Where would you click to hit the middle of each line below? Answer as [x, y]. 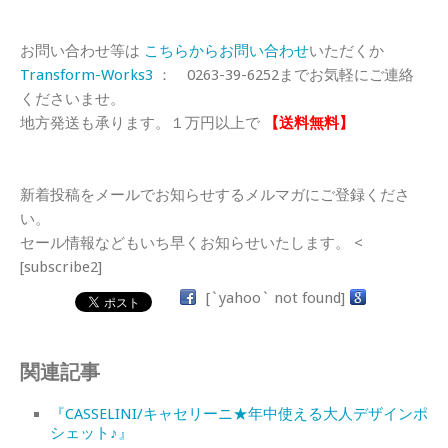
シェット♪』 [91, 432]
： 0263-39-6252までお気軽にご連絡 [283, 74]
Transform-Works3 [86, 74]
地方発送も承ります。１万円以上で [140, 122]
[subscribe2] [61, 266]
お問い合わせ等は [82, 50]
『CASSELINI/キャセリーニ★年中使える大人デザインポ [239, 413]
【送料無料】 [309, 122]
